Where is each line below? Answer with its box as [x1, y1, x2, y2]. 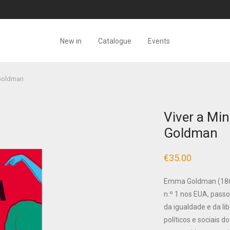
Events [148, 36, 170, 45]
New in [60, 36, 82, 45]
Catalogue [98, 36, 131, 45]
